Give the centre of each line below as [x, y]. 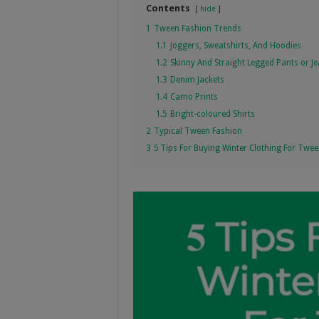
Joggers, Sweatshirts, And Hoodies [236, 45]
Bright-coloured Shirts [213, 114]
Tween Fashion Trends [198, 28]
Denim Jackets [197, 79]
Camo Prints [194, 96]
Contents [168, 8]
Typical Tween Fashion [198, 131]
